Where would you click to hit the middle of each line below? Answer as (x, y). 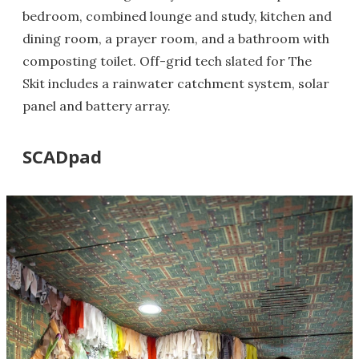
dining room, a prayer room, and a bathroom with (176, 39)
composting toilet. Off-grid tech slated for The (167, 61)
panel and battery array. (97, 106)
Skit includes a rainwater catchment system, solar (176, 84)
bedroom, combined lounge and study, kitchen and (177, 16)
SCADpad (62, 157)
